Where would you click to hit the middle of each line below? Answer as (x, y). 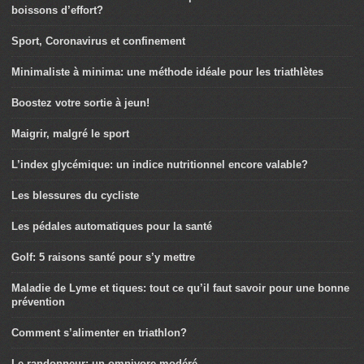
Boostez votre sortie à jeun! (80, 103)
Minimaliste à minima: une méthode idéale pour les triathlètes (167, 72)
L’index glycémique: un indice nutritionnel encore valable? (160, 165)
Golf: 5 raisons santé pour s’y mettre (103, 257)
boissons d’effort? (57, 10)
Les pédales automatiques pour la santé (112, 226)
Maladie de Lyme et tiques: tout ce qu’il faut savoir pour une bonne (180, 288)
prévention (38, 302)
